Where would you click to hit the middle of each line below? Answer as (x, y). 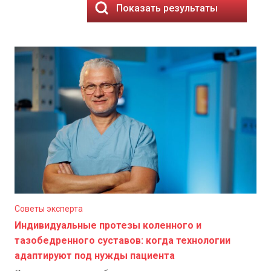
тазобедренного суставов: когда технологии (122, 240)
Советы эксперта (49, 209)
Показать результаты (167, 8)
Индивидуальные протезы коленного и (108, 225)
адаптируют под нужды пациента (95, 256)
